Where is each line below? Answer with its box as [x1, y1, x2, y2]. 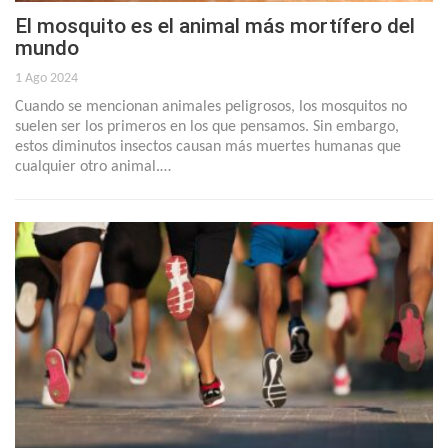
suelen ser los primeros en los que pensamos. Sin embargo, [15, 118, 399, 135]
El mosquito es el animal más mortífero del [15, 13, 415, 38]
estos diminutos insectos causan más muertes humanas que [15, 138, 401, 155]
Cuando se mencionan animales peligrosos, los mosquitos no [15, 98, 407, 115]
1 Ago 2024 [15, 70, 78, 86]
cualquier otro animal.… [15, 158, 171, 175]
